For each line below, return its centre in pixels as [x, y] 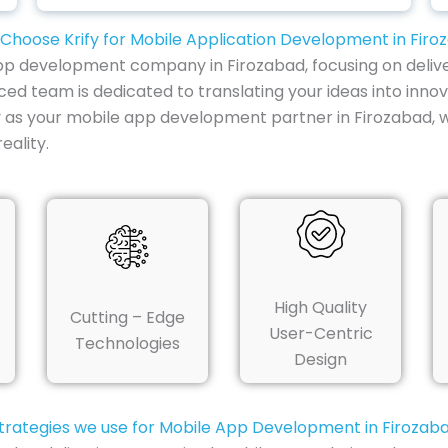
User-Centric [320, 333]
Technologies [127, 343]
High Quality [321, 307]
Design [321, 359]
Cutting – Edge [127, 317]
